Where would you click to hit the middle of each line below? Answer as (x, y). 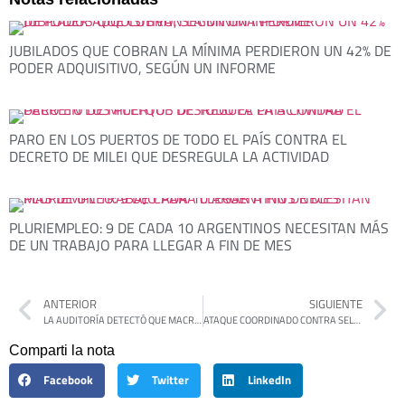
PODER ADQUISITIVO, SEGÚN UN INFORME (142, 67)
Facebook (69, 381)
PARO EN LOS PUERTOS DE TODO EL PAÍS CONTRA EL (178, 139)
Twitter (171, 381)
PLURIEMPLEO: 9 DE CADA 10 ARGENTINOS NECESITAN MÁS (199, 227)
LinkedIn (270, 381)
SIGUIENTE (335, 303)
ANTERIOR (70, 303)
